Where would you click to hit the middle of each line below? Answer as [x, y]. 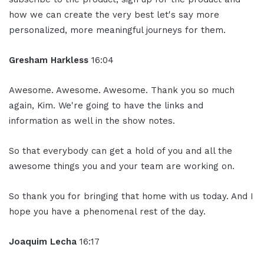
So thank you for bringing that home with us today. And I [131, 197]
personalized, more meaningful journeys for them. [117, 30]
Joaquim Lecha [44, 242]
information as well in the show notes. [92, 121]
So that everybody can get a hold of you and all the [121, 151]
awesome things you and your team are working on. [122, 166]
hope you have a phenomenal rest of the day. [107, 212]
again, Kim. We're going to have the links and [106, 106]
